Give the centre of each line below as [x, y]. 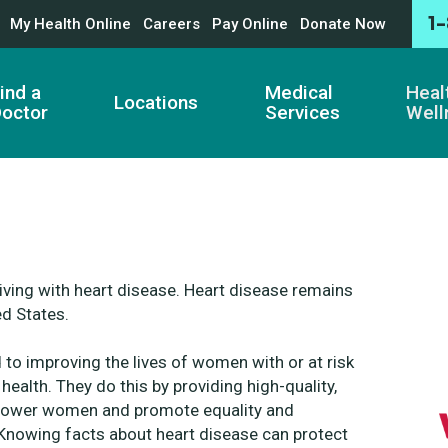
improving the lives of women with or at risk [190, 362]
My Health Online [70, 24]
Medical [298, 92]
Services [302, 112]
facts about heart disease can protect [206, 434]
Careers [171, 24]
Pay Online [250, 24]
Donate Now [343, 24]
